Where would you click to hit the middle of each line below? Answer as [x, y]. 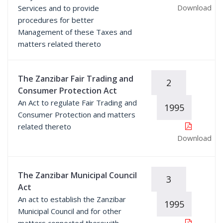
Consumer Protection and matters [77, 114]
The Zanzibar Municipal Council [77, 175]
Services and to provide [58, 8]
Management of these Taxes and [75, 32]
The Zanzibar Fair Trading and [76, 79]
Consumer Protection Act [67, 91]
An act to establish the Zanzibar [72, 199]
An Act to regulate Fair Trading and [77, 103]
